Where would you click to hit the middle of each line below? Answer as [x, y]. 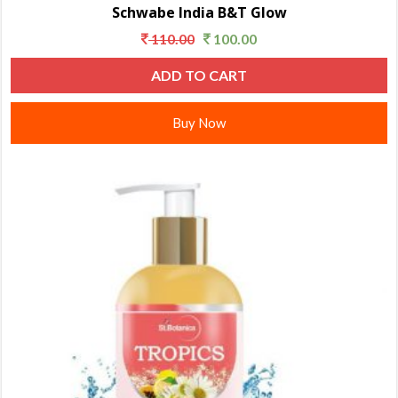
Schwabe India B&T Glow [199, 12]
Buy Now [199, 123]
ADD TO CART [199, 75]
